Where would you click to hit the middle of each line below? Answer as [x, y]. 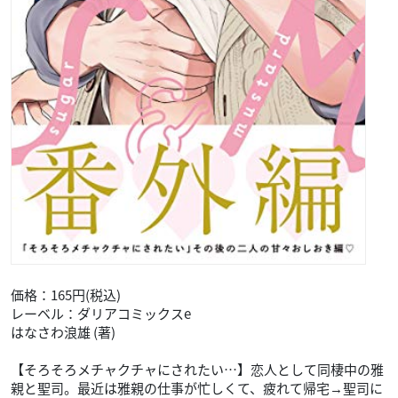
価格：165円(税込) [66, 295]
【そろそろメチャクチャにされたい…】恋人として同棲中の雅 [197, 369]
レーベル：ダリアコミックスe [101, 313]
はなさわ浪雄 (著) [64, 332]
